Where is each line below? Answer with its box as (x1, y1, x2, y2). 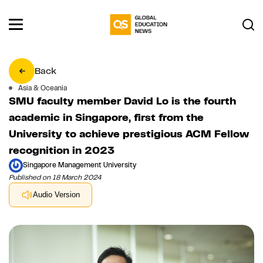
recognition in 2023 (9, 143, 114, 157)
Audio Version (33, 190, 80, 200)
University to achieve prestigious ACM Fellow (9, 127, 249, 140)
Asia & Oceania (18, 83, 67, 93)
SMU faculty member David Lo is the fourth (9, 94, 236, 107)
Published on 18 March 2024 (9, 172, 101, 182)
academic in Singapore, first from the (9, 110, 204, 124)
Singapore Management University (23, 160, 136, 170)
